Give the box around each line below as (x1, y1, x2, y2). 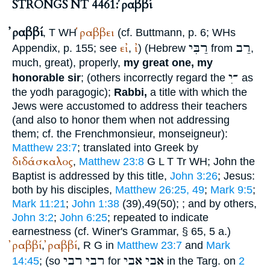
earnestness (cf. (12, 225, 92, 237)
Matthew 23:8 (79, 155, 144, 168)
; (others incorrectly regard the (81, 71, 228, 84)
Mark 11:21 (12, 197, 66, 210)
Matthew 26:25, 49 (115, 183, 204, 196)
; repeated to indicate (107, 211, 209, 224)
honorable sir (12, 71, 81, 84)
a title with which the (147, 86, 247, 98)
